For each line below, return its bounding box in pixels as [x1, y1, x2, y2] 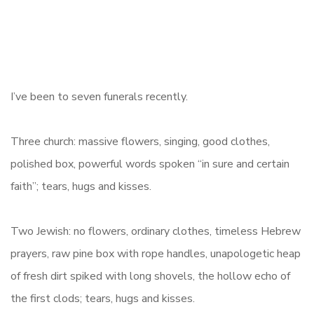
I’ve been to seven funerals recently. [11, 89, 188, 104]
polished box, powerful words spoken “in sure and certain [11, 156, 289, 172]
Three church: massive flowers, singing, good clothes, [11, 134, 270, 149]
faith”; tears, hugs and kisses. [11, 179, 151, 194]
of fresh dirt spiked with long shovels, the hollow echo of [11, 268, 290, 284]
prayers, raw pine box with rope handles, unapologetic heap [11, 246, 301, 261]
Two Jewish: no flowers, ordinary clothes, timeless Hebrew [11, 224, 301, 239]
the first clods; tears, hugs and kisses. [11, 291, 195, 306]
